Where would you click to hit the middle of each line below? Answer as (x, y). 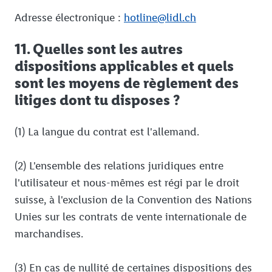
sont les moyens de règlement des (127, 83)
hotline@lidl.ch (160, 18)
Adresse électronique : (69, 18)
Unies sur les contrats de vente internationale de (131, 217)
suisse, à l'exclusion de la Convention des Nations (133, 200)
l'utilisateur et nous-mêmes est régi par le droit (127, 183)
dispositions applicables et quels (124, 66)
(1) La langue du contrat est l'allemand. (107, 132)
